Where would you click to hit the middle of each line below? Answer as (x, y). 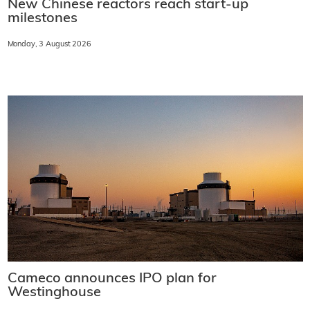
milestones (42, 18)
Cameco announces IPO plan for (112, 279)
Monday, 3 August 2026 (49, 44)
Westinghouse (54, 293)
